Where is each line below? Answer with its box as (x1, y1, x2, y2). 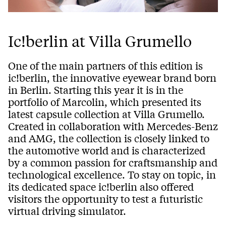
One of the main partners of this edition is (8, 58, 203, 72)
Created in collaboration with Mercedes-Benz (8, 119, 218, 133)
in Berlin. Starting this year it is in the (8, 82, 183, 96)
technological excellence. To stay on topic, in (8, 167, 216, 181)
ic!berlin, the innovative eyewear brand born (8, 70, 216, 84)
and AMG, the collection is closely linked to (8, 131, 209, 145)
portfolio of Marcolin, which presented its (8, 94, 201, 108)
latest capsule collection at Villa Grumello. (8, 106, 205, 121)
